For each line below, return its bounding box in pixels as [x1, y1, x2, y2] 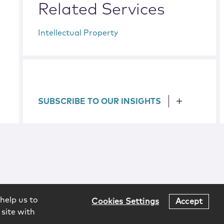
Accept [175, 197, 202, 205]
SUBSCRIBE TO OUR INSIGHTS [38, 97, 161, 105]
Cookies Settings [91, 197, 159, 205]
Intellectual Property [38, 29, 119, 37]
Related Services [38, 2, 165, 18]
